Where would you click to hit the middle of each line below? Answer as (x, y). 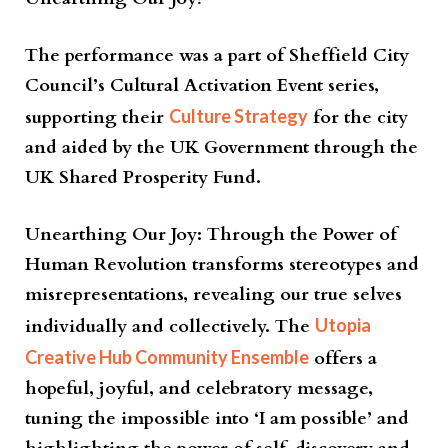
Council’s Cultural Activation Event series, (202, 85)
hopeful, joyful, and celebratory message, (199, 388)
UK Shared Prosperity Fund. (143, 177)
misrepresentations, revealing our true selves (213, 294)
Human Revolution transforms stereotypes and (222, 264)
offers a (343, 358)
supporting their (97, 117)
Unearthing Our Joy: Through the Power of (211, 234)
